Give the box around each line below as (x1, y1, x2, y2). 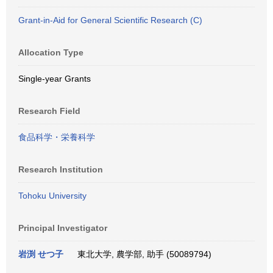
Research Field (18, 106, 80, 116)
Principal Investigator (18, 223, 107, 233)
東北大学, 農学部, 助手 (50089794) (73, 249, 211, 259)
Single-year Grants (18, 74, 91, 83)
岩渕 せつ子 (18, 249, 63, 259)
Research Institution (18, 165, 103, 174)
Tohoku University (18, 191, 87, 200)
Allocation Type (18, 48, 83, 57)
